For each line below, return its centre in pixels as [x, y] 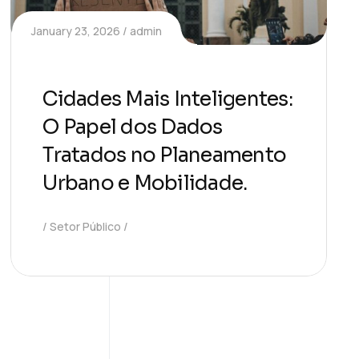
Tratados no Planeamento [165, 155]
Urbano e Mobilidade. [145, 184]
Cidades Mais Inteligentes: [167, 99]
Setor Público [86, 227]
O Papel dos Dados [133, 127]
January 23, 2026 [76, 31]
